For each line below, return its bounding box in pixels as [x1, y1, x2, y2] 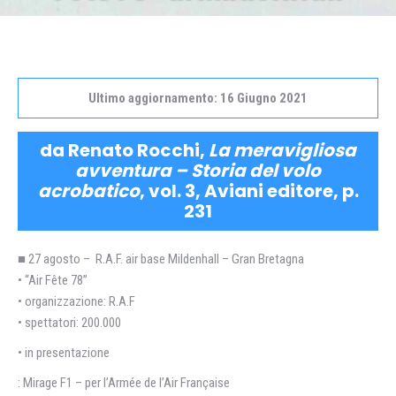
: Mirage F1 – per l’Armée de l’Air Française [18, 375, 230, 391]
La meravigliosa [209, 138, 356, 163]
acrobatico [37, 179, 140, 203]
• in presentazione [18, 345, 110, 361]
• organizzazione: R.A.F [18, 293, 135, 309]
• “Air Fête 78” [18, 272, 88, 288]
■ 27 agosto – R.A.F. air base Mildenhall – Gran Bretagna [18, 251, 304, 267]
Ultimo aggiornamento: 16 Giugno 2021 [88, 90, 308, 106]
